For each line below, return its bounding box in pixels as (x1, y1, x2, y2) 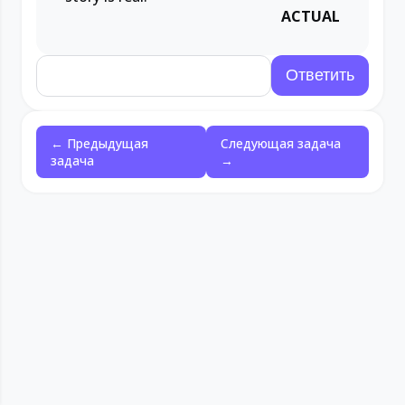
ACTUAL (281, 6, 340, 26)
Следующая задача (221, 135, 342, 152)
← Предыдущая (51, 135, 148, 152)
